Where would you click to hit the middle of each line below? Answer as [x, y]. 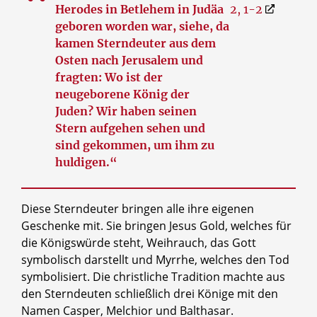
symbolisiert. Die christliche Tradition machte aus [153, 276]
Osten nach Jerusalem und [129, 60]
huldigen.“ [86, 162]
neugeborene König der [122, 94]
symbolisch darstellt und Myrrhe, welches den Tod [155, 259]
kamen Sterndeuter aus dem [136, 43]
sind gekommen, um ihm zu [135, 145]
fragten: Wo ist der [109, 77]
